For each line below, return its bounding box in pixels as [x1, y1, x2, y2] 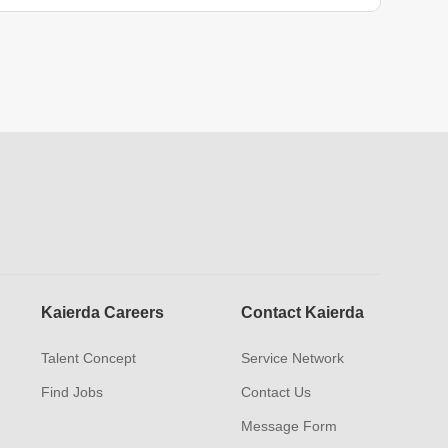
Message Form [240, 418, 337, 434]
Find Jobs [40, 384, 103, 400]
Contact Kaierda [240, 304, 364, 321]
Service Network [240, 350, 344, 366]
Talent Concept [40, 350, 136, 366]
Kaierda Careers [40, 304, 164, 321]
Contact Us [240, 384, 311, 400]
